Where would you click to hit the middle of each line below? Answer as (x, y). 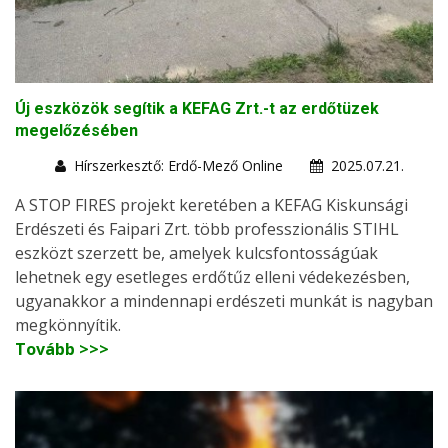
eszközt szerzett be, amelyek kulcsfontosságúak (196, 252)
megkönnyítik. (68, 324)
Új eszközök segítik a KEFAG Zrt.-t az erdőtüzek (197, 108)
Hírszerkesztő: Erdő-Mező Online (178, 165)
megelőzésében (76, 130)
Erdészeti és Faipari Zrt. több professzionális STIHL (207, 228)
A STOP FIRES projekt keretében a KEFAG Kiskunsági (211, 204)
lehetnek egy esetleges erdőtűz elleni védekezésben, (212, 276)
